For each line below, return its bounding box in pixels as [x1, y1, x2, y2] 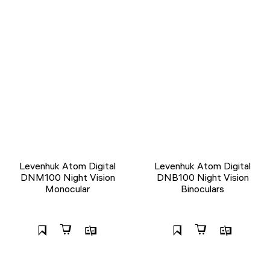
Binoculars [181, 183, 224, 195]
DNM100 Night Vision [20, 171, 115, 184]
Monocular [45, 183, 90, 195]
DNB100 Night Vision [156, 171, 249, 184]
